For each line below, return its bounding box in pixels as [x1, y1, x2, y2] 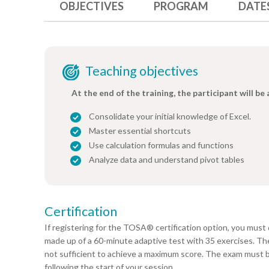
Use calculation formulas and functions [89, 140, 234, 151]
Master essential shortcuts [89, 125, 191, 136]
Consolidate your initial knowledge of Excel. [89, 111, 251, 122]
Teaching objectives [85, 63, 198, 79]
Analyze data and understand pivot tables [89, 154, 244, 165]
